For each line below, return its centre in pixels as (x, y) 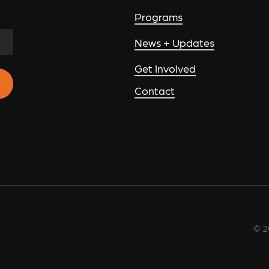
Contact (155, 91)
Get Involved (165, 68)
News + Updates (174, 43)
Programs (159, 17)
